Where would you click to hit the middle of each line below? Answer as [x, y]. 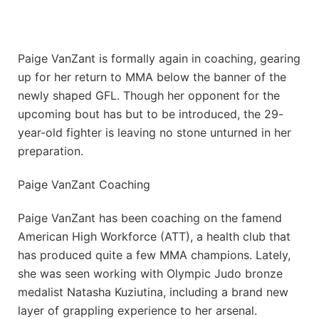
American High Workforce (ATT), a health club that [154, 236]
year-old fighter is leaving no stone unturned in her [155, 133]
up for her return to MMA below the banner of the [152, 77]
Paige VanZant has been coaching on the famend [150, 218]
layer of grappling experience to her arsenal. [137, 310]
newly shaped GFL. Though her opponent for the [149, 96]
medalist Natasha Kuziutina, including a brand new [153, 292]
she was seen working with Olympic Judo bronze [150, 273]
